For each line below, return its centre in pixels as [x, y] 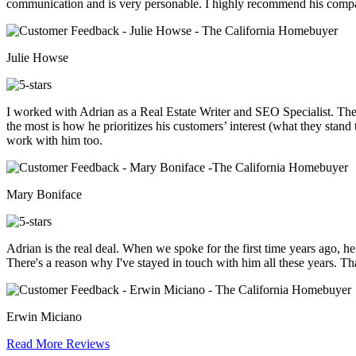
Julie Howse [37, 58]
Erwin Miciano [44, 317]
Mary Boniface [44, 195]
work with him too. [54, 141]
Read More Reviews [58, 344]
